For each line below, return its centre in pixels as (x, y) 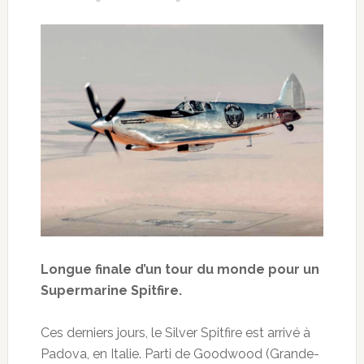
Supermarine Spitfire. (111, 290)
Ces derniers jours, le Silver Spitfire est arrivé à (175, 332)
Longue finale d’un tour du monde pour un (180, 269)
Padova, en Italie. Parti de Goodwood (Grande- (180, 353)
